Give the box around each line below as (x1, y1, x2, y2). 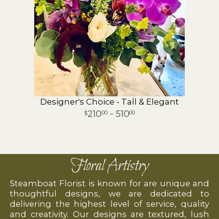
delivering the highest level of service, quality (10, 199, 209, 209)
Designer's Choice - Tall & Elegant (40, 97, 179, 107)
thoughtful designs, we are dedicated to (10, 189, 209, 199)
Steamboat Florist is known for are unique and (10, 178, 209, 189)
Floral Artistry (70, 155, 149, 177)
